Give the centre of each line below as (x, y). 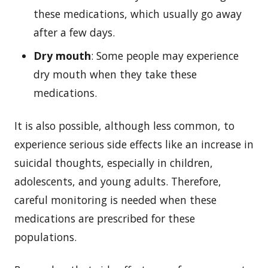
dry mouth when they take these (115, 74)
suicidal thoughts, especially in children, (114, 162)
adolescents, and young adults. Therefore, (118, 181)
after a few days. (74, 32)
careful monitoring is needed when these (115, 200)
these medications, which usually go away (138, 13)
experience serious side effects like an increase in (134, 144)
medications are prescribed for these (105, 218)
